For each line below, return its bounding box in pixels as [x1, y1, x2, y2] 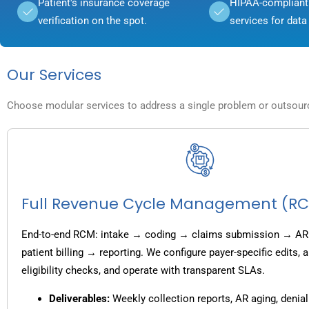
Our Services [7, 64, 101, 86]
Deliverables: [49, 292, 110, 305]
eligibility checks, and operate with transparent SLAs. [21, 264, 265, 277]
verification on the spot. [38, 14, 147, 27]
